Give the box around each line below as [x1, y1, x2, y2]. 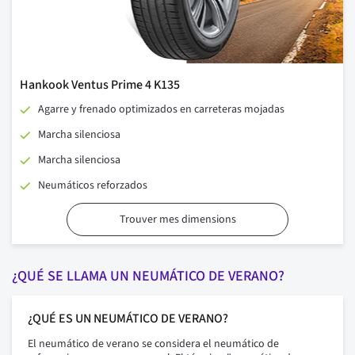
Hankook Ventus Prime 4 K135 [20, 76, 180, 94]
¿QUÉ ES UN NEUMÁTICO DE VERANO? [28, 310, 228, 328]
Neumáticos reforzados [38, 177, 147, 194]
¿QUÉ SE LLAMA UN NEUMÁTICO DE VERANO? [12, 266, 284, 287]
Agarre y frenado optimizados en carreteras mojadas [38, 101, 284, 118]
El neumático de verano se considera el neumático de [28, 336, 279, 353]
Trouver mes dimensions [119, 212, 236, 228]
